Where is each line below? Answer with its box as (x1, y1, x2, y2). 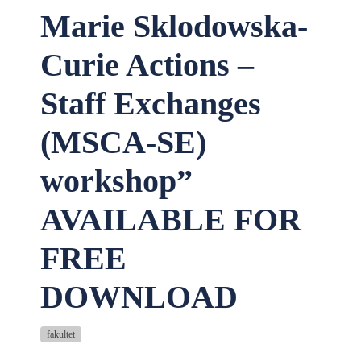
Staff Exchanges (40, 85, 261, 122)
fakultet (47, 329, 75, 340)
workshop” (40, 163, 193, 199)
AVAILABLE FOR (40, 201, 301, 238)
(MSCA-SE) (40, 124, 206, 160)
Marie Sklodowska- (40, 8, 308, 44)
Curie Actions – (40, 47, 254, 83)
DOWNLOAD (40, 279, 238, 315)
